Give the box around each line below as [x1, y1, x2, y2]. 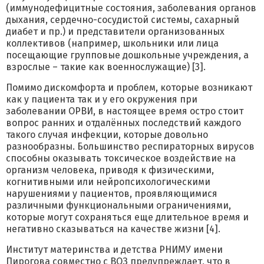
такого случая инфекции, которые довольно [6, 129, 208, 140]
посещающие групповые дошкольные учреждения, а [6, 49, 249, 61]
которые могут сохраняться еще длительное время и [6, 212, 249, 223]
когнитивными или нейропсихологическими [6, 176, 210, 187]
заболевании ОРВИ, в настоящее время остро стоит [6, 105, 243, 117]
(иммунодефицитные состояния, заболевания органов [6, 2, 256, 14]
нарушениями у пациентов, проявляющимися [6, 188, 217, 199]
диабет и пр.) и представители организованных [6, 26, 225, 37]
